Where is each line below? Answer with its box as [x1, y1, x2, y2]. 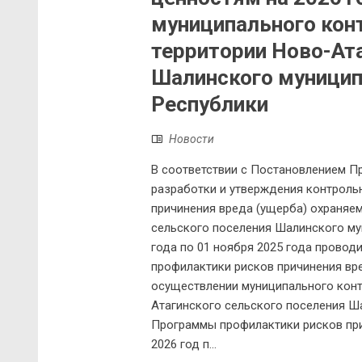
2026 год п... [151, 337, 217, 352]
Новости [169, 133, 214, 146]
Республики [151, 92, 268, 117]
